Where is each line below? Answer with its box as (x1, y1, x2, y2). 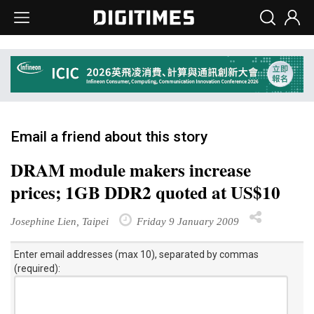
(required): (14, 262, 60, 274)
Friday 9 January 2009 (134, 214, 239, 227)
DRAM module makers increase (11, 156, 251, 183)
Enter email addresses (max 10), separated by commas (14, 248, 259, 260)
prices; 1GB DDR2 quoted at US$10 (11, 179, 280, 205)
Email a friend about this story (11, 128, 207, 145)
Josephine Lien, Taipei (11, 214, 109, 227)
